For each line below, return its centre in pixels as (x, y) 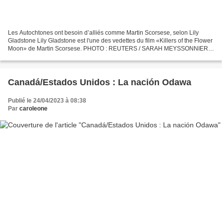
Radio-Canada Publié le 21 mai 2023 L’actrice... (72, 57)
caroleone (33, 109)
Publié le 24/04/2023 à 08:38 (47, 101)
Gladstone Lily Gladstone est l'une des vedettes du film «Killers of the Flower (110, 41)
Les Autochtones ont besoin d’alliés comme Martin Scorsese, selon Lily (103, 33)
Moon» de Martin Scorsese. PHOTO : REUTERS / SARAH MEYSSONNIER (108, 49)
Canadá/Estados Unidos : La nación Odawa (100, 83)
